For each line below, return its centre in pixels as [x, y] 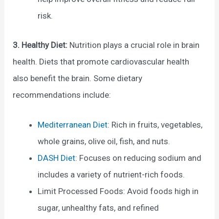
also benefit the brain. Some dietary [78, 78]
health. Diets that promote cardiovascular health [101, 61]
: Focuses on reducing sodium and [139, 158]
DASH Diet [57, 158]
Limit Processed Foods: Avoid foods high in [118, 191]
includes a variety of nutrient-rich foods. [111, 174]
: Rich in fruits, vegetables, [155, 124]
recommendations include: [62, 95]
